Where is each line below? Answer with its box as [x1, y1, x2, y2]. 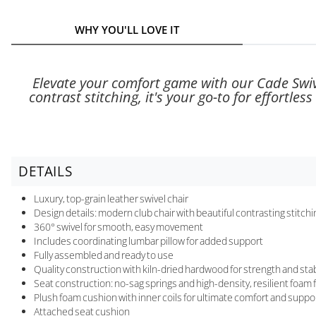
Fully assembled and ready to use [34, 248, 174, 262]
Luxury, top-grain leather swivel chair [34, 191, 188, 205]
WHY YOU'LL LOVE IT [75, 22, 179, 37]
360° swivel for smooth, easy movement [34, 219, 203, 233]
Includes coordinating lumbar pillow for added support [34, 233, 263, 248]
